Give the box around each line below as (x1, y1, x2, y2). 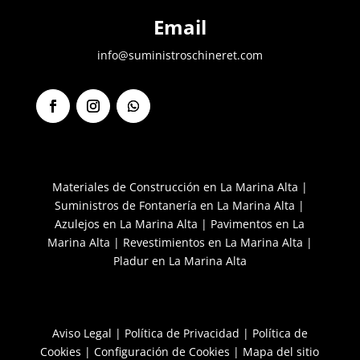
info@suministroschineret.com (96, 47, 263, 63)
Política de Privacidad (124, 325, 239, 342)
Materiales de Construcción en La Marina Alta (51, 179, 298, 195)
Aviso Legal (51, 325, 112, 342)
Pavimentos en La (211, 216, 305, 232)
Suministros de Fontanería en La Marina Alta (55, 198, 296, 214)
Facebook (39, 119, 94, 133)
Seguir (120, 119, 157, 133)
